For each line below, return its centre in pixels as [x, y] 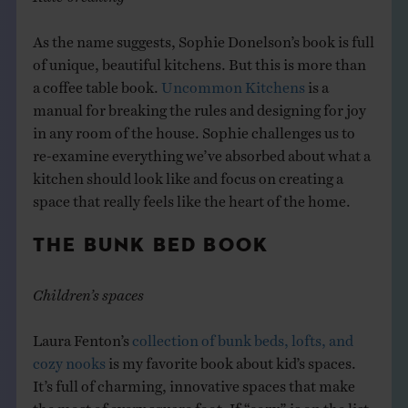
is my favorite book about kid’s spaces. [230, 358]
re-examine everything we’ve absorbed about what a [201, 151]
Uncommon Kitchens [233, 82]
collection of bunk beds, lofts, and [242, 336]
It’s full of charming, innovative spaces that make [194, 381]
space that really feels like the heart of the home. [191, 196]
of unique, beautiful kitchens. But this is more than [199, 60]
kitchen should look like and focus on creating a [188, 173]
